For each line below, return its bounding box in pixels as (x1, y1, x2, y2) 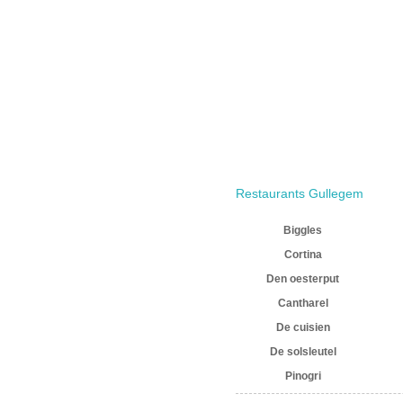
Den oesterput (266, 272, 339, 285)
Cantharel (277, 296, 328, 309)
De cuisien (275, 320, 330, 334)
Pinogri (284, 369, 321, 382)
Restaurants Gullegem (236, 186, 363, 201)
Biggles (283, 223, 322, 237)
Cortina (283, 247, 322, 261)
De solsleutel (269, 345, 336, 358)
